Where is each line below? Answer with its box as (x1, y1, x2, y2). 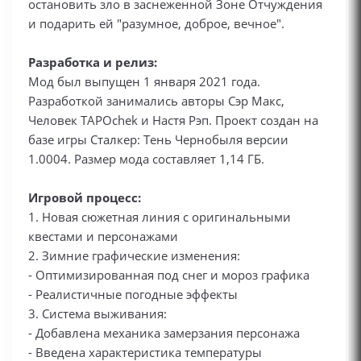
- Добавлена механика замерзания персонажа (28, 325, 300, 341)
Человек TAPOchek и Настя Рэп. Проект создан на (28, 112, 318, 128)
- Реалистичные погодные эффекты (28, 286, 238, 302)
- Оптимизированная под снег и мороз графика (28, 267, 309, 283)
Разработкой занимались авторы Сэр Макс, (28, 93, 284, 109)
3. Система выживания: (28, 305, 167, 322)
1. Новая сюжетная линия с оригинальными (28, 209, 291, 225)
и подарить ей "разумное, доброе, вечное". (28, 15, 284, 31)
